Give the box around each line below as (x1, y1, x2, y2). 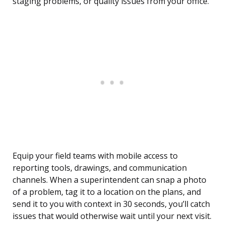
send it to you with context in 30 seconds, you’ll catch (13, 198, 210, 210)
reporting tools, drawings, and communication (13, 162, 187, 174)
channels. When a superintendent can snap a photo (13, 174, 206, 186)
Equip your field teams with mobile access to (13, 150, 178, 162)
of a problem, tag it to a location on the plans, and (13, 186, 201, 198)
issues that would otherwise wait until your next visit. (13, 210, 211, 222)
